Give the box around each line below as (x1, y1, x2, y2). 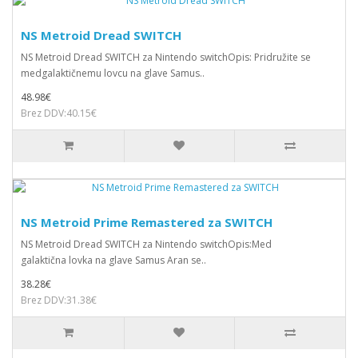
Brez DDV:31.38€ (21, 292, 97, 307)
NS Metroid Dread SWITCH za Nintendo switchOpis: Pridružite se (21, 50, 311, 64)
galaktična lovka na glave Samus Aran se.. (21, 253, 206, 267)
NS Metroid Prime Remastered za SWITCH (21, 213, 272, 230)
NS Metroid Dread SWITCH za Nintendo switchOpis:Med (21, 237, 272, 251)
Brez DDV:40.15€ (21, 105, 97, 120)
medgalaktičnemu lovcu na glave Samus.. (21, 66, 205, 80)
